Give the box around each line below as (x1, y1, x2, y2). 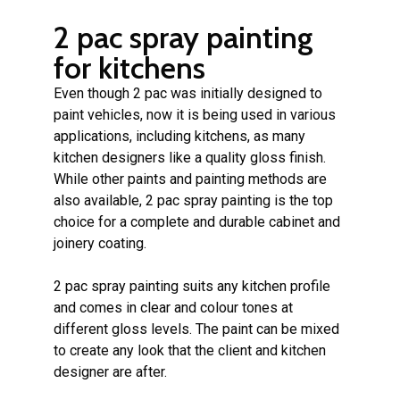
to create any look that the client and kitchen (54, 341, 326, 359)
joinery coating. (54, 234, 146, 252)
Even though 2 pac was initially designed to (54, 84, 322, 102)
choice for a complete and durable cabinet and (54, 212, 340, 230)
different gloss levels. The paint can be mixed (54, 320, 339, 337)
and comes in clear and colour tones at (54, 298, 293, 316)
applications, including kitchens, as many (54, 127, 305, 145)
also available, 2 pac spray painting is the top (54, 191, 333, 209)
